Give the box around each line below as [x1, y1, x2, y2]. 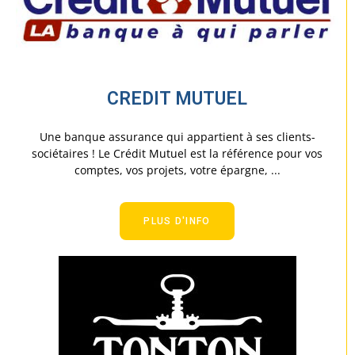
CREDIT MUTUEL [107, 87, 247, 109]
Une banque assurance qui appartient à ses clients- [39, 128, 315, 144]
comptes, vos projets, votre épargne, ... [74, 162, 281, 177]
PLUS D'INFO [143, 215, 211, 227]
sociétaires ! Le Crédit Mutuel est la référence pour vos [32, 145, 323, 161]
